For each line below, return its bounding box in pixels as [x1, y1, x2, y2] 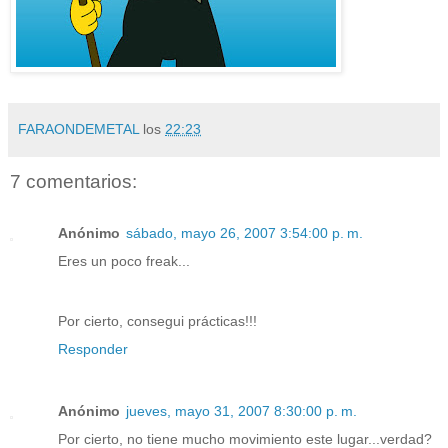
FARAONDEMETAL [18, 120, 139, 137]
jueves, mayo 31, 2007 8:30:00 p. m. [126, 403, 357, 420]
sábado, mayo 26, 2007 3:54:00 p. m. [126, 225, 363, 242]
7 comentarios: [10, 170, 137, 192]
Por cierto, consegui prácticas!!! [58, 313, 257, 330]
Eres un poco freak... [58, 253, 190, 270]
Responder [58, 341, 128, 358]
